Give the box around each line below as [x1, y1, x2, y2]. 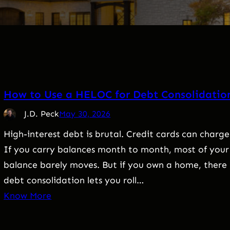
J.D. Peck [24, 109, 60, 119]
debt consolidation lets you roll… [4, 175, 144, 186]
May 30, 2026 [59, 109, 111, 119]
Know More [4, 190, 52, 202]
